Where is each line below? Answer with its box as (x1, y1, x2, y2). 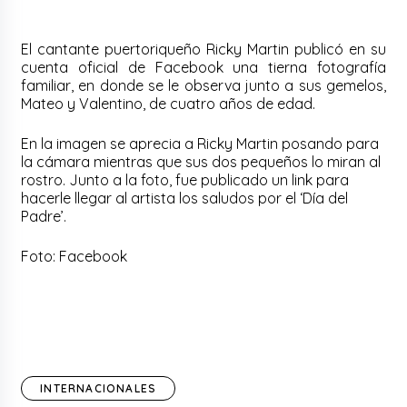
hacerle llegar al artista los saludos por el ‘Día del (21, 189, 349, 208)
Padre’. (21, 207, 67, 226)
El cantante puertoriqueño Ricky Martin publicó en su (21, 40, 386, 59)
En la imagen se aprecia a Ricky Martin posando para (21, 134, 380, 154)
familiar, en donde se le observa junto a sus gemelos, (21, 76, 386, 95)
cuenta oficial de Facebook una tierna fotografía (21, 58, 386, 77)
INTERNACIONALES (40, 382, 157, 396)
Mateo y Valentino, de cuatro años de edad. (21, 94, 316, 114)
